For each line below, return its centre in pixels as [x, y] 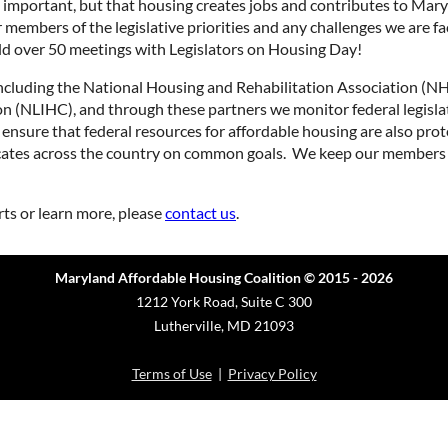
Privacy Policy [272, 373]
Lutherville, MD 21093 [224, 325]
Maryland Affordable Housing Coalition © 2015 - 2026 [224, 277]
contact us [200, 212]
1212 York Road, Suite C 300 [224, 301]
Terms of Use [171, 373]
